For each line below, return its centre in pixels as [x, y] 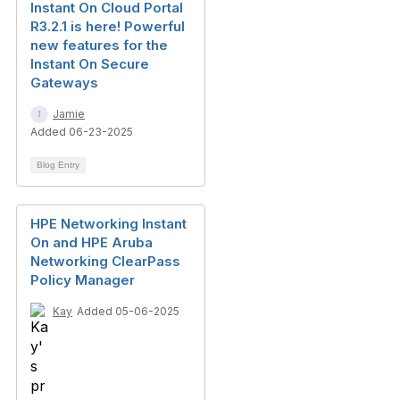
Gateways [64, 83]
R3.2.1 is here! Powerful [108, 26]
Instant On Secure [90, 64]
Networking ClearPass [105, 261]
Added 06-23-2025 [82, 132]
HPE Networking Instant [108, 224]
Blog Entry [58, 165]
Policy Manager [83, 280]
